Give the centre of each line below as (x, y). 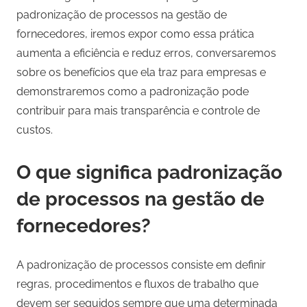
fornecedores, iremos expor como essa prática (135, 34)
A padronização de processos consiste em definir (141, 265)
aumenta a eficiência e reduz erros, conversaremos (146, 53)
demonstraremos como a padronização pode (133, 92)
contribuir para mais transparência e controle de (138, 111)
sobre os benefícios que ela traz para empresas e (141, 73)
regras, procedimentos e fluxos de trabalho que (137, 284)
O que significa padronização (149, 173)
